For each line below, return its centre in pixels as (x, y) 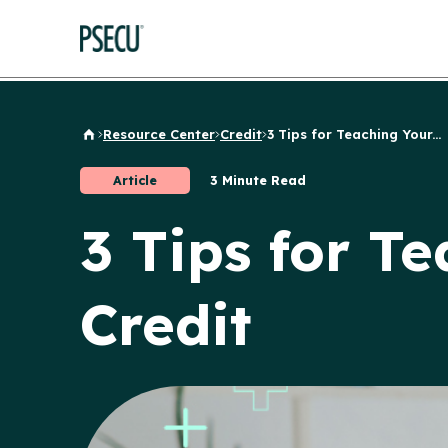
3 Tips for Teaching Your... (354, 134)
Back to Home (127, 139)
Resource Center (159, 134)
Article (135, 180)
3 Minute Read (258, 180)
